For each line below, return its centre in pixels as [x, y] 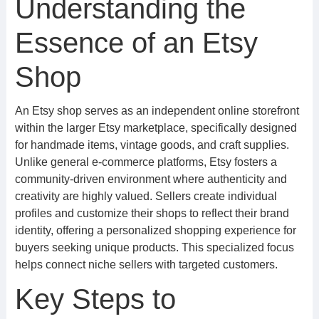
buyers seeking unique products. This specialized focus [154, 247]
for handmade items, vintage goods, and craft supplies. [152, 145]
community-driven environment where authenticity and [151, 179]
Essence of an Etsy [136, 43]
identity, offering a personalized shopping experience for [155, 230]
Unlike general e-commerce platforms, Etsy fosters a [146, 162]
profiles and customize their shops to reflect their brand [152, 213]
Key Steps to [95, 299]
